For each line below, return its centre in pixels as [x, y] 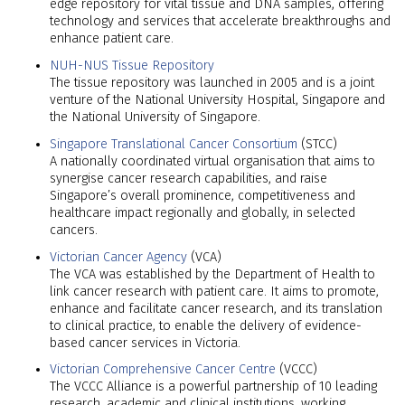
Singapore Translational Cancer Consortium [174, 144]
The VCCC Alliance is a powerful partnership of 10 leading [213, 387]
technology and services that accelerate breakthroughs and [220, 22]
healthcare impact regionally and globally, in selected [202, 212]
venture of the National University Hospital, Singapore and [217, 99]
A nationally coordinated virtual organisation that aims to [212, 161]
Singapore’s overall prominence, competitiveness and [202, 195]
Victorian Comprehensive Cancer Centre [163, 370]
